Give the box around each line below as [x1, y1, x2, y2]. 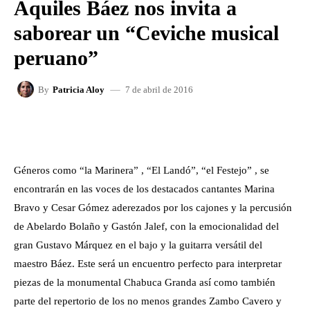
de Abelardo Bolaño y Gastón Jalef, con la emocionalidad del [14, 221, 279, 232]
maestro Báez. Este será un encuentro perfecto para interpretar [14, 258, 282, 269]
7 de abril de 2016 [125, 84, 193, 95]
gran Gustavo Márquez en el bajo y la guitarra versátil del [14, 239, 262, 250]
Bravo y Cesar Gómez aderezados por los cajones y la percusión [14, 202, 292, 213]
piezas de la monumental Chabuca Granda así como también [14, 277, 275, 288]
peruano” [14, 46, 98, 69]
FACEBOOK [50, 125, 95, 133]
